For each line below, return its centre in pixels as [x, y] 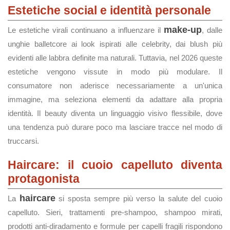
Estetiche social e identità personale [109, 10]
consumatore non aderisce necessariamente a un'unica [115, 85]
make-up [183, 30]
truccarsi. [23, 141]
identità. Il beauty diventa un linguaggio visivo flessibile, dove [115, 113]
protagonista [44, 179]
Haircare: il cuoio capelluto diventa [115, 165]
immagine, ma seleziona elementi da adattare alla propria [115, 99]
